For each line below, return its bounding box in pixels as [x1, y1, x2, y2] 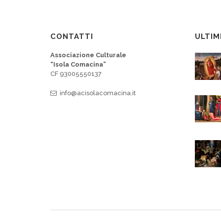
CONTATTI [50, 32, 93, 41]
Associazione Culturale [50, 51, 126, 59]
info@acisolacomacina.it [57, 89, 136, 97]
